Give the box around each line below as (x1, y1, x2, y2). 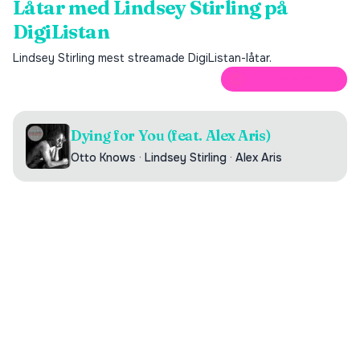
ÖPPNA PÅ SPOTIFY (239, 74, 334, 84)
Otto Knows (71, 150, 136, 165)
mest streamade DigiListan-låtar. (95, 51, 272, 65)
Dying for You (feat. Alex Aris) (71, 126, 272, 145)
